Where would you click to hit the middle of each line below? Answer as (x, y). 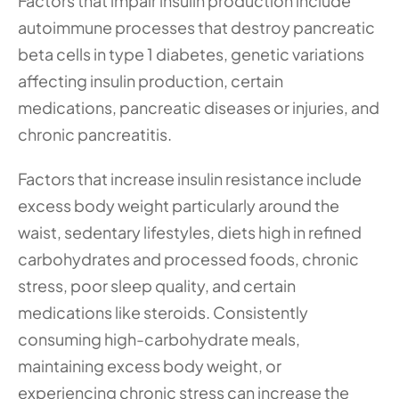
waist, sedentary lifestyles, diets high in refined (190, 232)
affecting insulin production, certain (151, 81)
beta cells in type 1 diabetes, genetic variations (191, 54)
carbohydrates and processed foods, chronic (188, 259)
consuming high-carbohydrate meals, (159, 339)
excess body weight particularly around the (179, 205)
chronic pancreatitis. (95, 134)
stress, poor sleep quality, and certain (157, 285)
